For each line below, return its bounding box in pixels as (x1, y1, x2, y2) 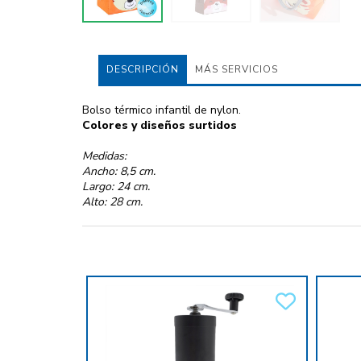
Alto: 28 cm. (82, 194, 143, 210)
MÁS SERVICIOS (195, 63, 278, 77)
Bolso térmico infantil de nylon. (82, 102, 241, 118)
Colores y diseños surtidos (82, 118, 237, 134)
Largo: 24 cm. (82, 179, 150, 195)
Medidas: (82, 148, 127, 164)
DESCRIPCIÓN (106, 63, 179, 77)
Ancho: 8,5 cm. (82, 164, 156, 180)
